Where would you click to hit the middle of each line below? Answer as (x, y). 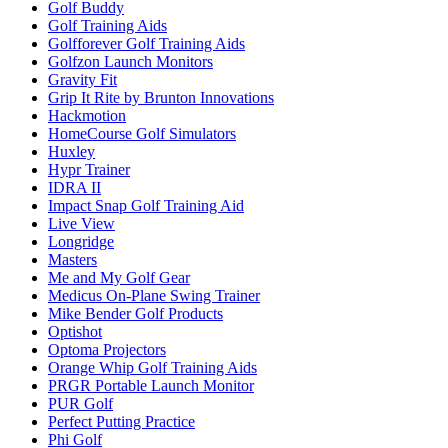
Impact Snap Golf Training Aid (146, 205)
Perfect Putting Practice (121, 421)
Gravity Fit (82, 79)
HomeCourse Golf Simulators (142, 133)
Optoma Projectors (107, 349)
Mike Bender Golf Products (135, 313)
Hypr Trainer (89, 169)
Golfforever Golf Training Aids (146, 43)
